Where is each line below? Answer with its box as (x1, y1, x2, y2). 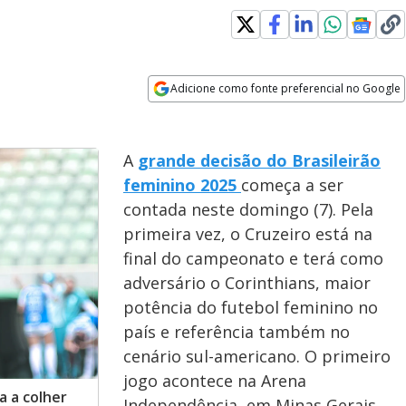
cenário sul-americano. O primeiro (123, 345, 391, 367)
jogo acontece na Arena (123, 370, 306, 391)
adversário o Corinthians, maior (123, 272, 371, 294)
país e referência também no (123, 321, 350, 343)
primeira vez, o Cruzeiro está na (123, 223, 372, 245)
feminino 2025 (123, 174, 241, 196)
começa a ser (241, 174, 343, 196)
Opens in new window (148, 103, 296, 123)
